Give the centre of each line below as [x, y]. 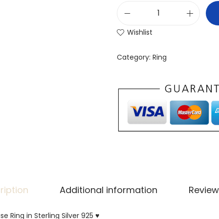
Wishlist [140, 32]
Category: [135, 57]
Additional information [109, 190]
